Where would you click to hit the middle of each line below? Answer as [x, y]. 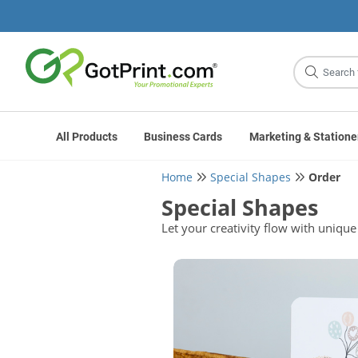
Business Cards [183, 137]
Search [317, 76]
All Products [86, 137]
